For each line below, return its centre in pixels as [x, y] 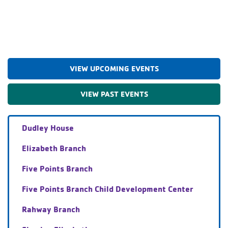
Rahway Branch [51, 209]
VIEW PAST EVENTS [114, 94]
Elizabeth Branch [54, 148]
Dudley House [48, 127]
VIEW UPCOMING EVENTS [114, 68]
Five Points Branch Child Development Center [108, 189]
